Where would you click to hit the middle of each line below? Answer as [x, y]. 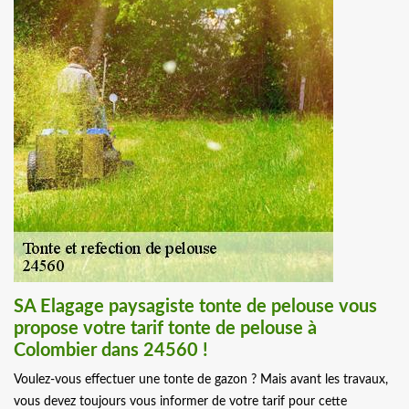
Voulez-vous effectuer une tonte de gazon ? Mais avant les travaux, [201, 380]
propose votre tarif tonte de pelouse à [165, 329]
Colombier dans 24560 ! [111, 351]
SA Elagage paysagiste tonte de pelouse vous [195, 307]
